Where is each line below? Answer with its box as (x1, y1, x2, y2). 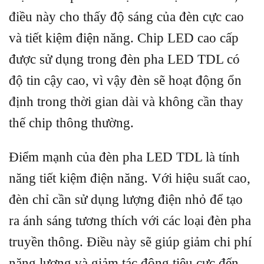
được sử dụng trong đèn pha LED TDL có (9, 52, 240, 67)
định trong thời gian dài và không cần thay (9, 94, 243, 110)
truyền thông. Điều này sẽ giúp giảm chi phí (9, 234, 252, 249)
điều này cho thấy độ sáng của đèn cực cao (9, 9, 244, 25)
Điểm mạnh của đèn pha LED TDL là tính (9, 149, 240, 164)
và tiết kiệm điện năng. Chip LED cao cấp (9, 31, 239, 46)
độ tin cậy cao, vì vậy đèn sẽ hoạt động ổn (9, 73, 242, 88)
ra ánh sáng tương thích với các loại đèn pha (9, 213, 251, 228)
